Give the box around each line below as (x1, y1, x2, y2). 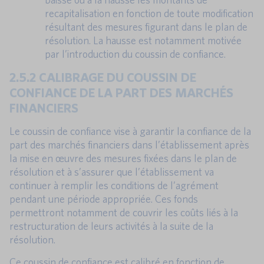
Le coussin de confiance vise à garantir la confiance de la (9, 124, 251, 137)
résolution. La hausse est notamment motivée (45, 34, 242, 47)
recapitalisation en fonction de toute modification (45, 6, 253, 19)
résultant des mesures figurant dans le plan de (45, 20, 247, 33)
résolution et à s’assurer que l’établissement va (9, 165, 214, 178)
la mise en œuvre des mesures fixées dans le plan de (9, 151, 237, 164)
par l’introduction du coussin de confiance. (45, 47, 226, 60)
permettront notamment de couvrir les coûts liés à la (9, 206, 238, 219)
